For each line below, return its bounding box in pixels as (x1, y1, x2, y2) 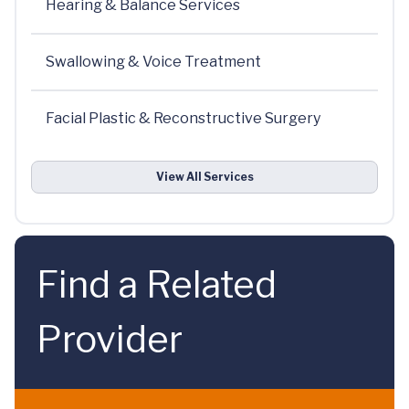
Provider (37, 317, 183, 362)
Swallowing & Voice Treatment (46, 53, 261, 70)
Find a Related (37, 262, 277, 307)
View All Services (155, 170, 254, 184)
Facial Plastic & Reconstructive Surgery (46, 110, 320, 127)
